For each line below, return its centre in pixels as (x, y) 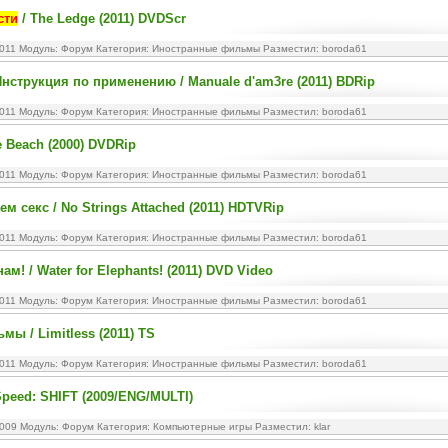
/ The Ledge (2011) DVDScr (102, 18)
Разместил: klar (291, 426)
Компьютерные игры (202, 426)
